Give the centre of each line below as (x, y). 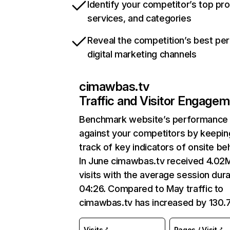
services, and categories (139, 18)
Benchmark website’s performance (154, 119)
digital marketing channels (142, 54)
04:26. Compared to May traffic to (151, 189)
